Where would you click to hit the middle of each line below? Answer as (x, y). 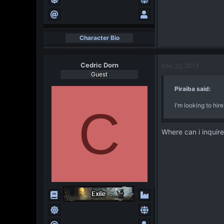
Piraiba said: (193, 89)
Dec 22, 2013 (180, 66)
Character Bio (99, 38)
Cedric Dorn (99, 65)
